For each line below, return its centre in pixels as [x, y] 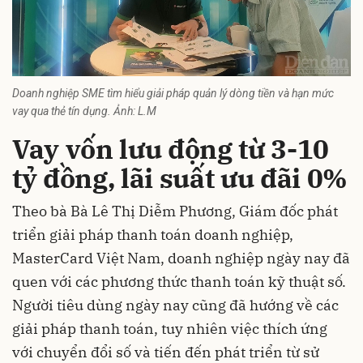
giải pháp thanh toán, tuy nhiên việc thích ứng [170, 328]
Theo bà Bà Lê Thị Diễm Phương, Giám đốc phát [175, 211]
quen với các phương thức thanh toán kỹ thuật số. [179, 281]
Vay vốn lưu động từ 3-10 [171, 148]
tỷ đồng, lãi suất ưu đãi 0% [180, 177]
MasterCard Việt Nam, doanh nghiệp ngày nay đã [181, 258]
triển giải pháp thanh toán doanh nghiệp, [153, 234]
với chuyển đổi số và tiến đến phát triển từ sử [166, 352]
